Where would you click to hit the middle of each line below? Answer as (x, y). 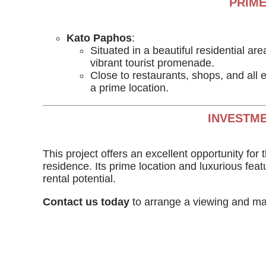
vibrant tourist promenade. (152, 63)
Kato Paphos (99, 38)
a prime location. (129, 88)
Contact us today (86, 202)
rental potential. (79, 179)
